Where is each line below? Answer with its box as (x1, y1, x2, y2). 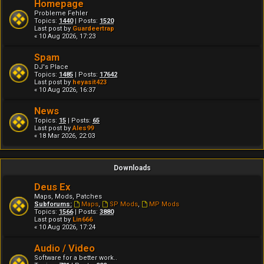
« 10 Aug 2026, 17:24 (34, 223, 95, 231)
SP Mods (109, 200, 138, 208)
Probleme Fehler (34, 9, 88, 17)
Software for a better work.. (34, 254, 117, 262)
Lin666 (72, 216, 93, 223)
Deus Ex (34, 181, 70, 193)
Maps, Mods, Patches (34, 193, 102, 200)
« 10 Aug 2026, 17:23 (34, 32, 95, 40)
